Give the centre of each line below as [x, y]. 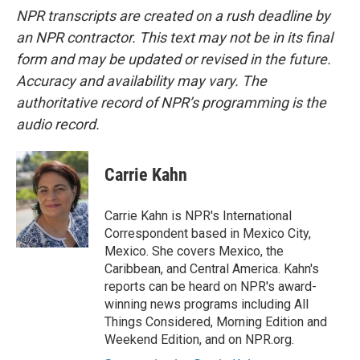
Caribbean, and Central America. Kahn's [212, 269]
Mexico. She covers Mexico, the [194, 251]
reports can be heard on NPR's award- [211, 286]
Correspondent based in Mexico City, [208, 233]
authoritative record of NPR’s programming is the [171, 102]
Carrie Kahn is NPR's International [198, 216]
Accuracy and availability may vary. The [141, 81]
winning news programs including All [207, 304]
